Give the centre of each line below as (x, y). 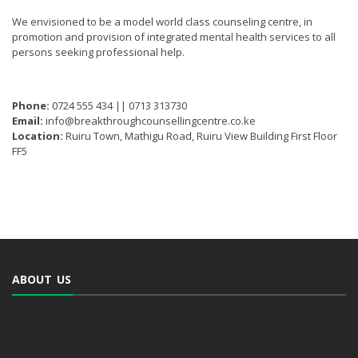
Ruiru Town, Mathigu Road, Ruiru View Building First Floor (200, 136)
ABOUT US (42, 279)
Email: (28, 121)
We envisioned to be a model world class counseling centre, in (162, 22)
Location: (38, 136)
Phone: (31, 105)
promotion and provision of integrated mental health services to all (174, 37)
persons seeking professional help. (98, 52)
